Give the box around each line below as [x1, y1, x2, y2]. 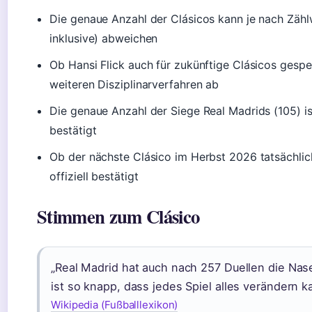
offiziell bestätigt [49, 169, 139, 183]
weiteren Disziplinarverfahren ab [49, 77, 219, 91]
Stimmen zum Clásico [37, 203, 200, 230]
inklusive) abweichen [49, 31, 158, 45]
